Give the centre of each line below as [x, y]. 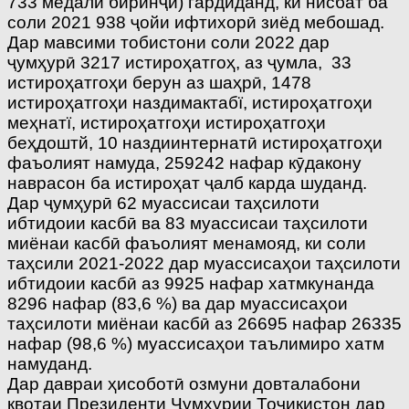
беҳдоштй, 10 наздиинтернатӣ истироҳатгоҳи [195, 143]
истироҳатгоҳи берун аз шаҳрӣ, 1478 [159, 83]
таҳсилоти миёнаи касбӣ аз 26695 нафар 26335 [204, 324]
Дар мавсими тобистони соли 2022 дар [168, 43]
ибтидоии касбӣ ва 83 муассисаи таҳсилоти [188, 224]
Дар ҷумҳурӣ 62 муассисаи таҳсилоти [163, 204]
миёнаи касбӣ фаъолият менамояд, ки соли [187, 244]
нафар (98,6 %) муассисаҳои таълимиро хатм [196, 344]
